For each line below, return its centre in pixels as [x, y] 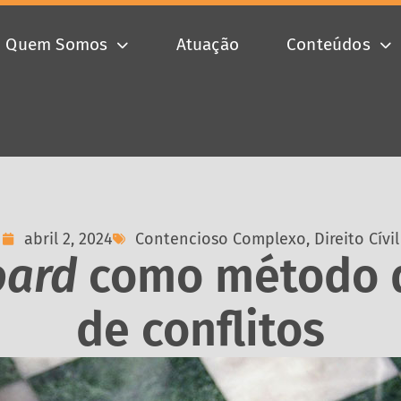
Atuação [207, 44]
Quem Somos [57, 44]
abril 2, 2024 [68, 239]
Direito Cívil [357, 239]
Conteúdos [328, 44]
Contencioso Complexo [221, 239]
